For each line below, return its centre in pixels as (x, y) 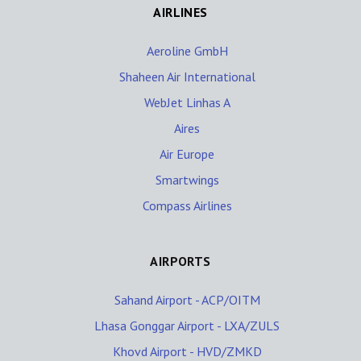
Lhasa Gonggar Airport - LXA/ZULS (187, 326)
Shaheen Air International (187, 77)
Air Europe (187, 154)
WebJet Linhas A (187, 103)
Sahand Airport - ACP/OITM (187, 300)
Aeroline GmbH (187, 51)
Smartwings (187, 180)
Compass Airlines (187, 206)
